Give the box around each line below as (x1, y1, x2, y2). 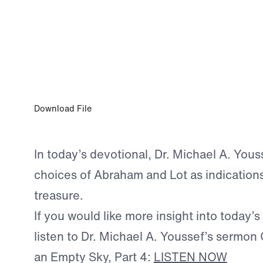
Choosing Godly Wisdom (50, 66, 181, 83)
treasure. (33, 186, 83, 204)
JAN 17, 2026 (50, 49, 124, 66)
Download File (33, 102, 92, 114)
